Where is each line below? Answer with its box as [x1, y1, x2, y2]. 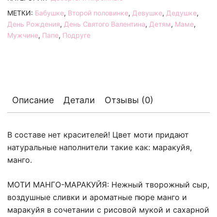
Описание [12, 94, 54, 105]
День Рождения [7, 19, 60, 28]
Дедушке [166, 8, 197, 17]
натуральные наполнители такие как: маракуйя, [7, 142, 192, 152]
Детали [63, 94, 95, 105]
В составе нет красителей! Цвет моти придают [7, 129, 189, 139]
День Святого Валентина [64, 19, 145, 28]
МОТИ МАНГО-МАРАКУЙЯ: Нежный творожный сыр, [7, 179, 209, 189]
